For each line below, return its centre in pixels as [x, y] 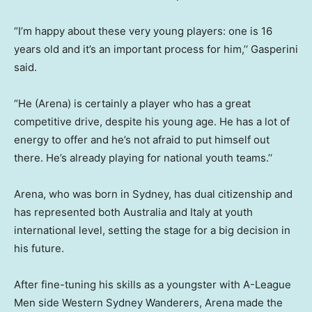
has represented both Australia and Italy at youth [133, 212]
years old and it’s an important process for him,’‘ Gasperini [156, 49]
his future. [39, 249]
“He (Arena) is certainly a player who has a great [132, 104]
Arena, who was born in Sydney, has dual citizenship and [153, 194]
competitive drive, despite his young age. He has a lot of [152, 122]
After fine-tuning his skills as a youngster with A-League [153, 285]
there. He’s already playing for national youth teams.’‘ [143, 158]
